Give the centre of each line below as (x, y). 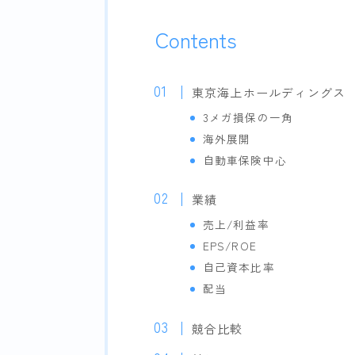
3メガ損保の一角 (248, 118)
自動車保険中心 (244, 160)
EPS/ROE (229, 246)
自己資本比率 (239, 267)
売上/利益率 (236, 225)
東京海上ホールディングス (269, 92)
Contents (196, 40)
